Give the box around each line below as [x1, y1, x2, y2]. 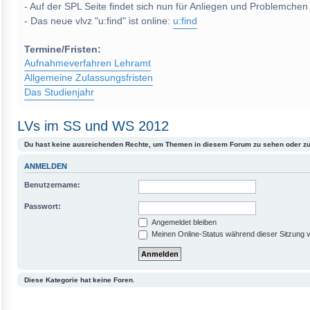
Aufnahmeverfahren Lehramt [24, 58, 151, 69]
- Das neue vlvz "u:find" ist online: [24, 16, 173, 26]
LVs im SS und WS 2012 [17, 118, 169, 134]
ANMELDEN [24, 162, 67, 171]
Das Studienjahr [24, 87, 94, 98]
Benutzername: [24, 180, 80, 189]
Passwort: [24, 201, 61, 210]
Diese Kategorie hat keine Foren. [24, 275, 135, 284]
